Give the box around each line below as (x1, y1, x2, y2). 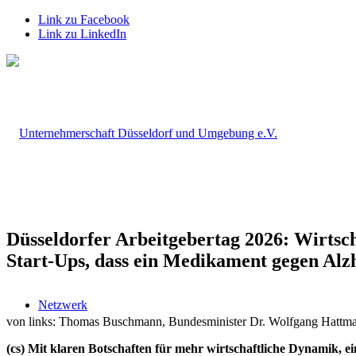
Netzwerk (38, 298, 87, 311)
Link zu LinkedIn (38, 27, 126, 41)
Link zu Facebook (38, 13, 130, 26)
